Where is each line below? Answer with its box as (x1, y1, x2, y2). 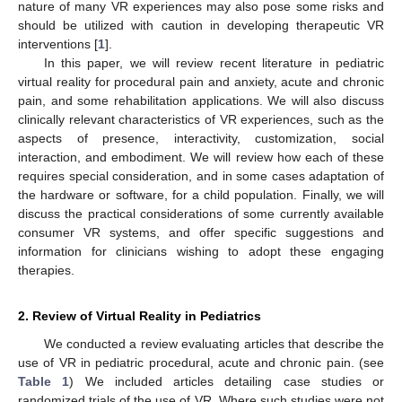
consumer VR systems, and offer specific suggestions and (18, 224, 384, 240)
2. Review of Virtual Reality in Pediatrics (18, 308, 261, 323)
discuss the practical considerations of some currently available (18, 205, 384, 221)
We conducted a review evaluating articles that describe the (43, 336, 384, 351)
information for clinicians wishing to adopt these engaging (18, 243, 384, 258)
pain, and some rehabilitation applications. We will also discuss (18, 92, 384, 108)
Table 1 (18, 373, 70, 389)
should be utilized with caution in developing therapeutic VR (18, 17, 384, 32)
